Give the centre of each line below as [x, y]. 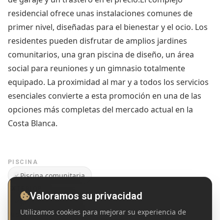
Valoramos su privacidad [86, 196]
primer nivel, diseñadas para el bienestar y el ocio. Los [108, 27]
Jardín [30, 202]
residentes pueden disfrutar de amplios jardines [97, 41]
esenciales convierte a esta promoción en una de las [105, 96]
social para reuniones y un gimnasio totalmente [96, 69]
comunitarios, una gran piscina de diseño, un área [101, 55]
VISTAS [21, 215]
